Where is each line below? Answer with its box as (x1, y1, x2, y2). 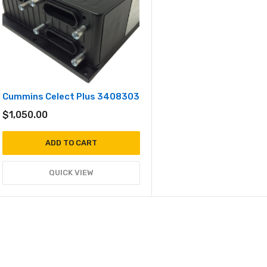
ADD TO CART (45, 138, 97, 147)
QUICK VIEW (48, 168, 94, 177)
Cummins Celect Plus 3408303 (2, 91, 139, 102)
